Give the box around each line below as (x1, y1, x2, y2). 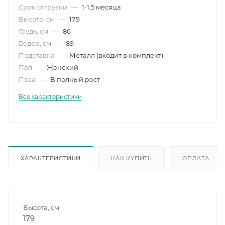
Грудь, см (19, 27, 50, 35)
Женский (47, 63, 78, 71)
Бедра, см (19, 39, 53, 47)
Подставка (19, 51, 56, 59)
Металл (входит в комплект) (69, 51, 163, 59)
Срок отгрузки (19, 3, 69, 11)
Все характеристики (19, 93, 82, 100)
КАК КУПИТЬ (111, 154, 153, 162)
